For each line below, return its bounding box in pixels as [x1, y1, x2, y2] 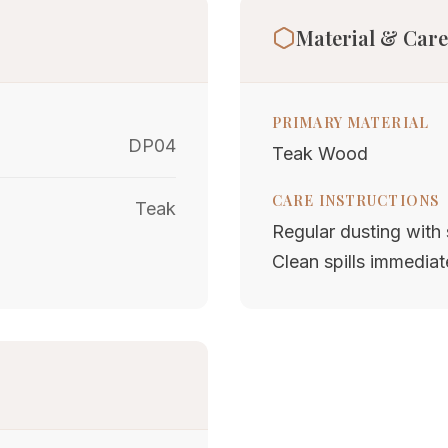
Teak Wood [272, 143, 368, 164]
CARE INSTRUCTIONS [272, 191, 440, 210]
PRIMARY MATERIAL [272, 113, 429, 132]
